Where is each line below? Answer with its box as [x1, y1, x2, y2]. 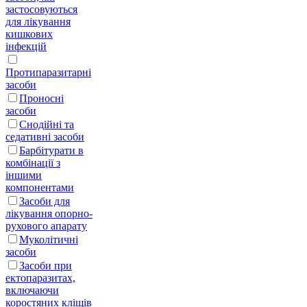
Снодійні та [19, 118, 74, 130]
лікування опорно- [5, 207, 93, 219]
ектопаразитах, [5, 271, 75, 284]
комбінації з [5, 156, 60, 169]
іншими [5, 169, 42, 181]
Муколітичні [19, 233, 78, 245]
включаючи [5, 284, 59, 296]
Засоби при [19, 259, 72, 271]
